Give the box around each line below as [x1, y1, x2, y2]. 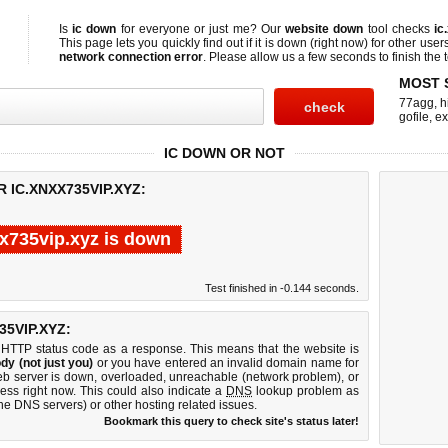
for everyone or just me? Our [116, 22, 286, 36]
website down [285, 22, 364, 36]
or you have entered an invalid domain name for [93, 356, 360, 370]
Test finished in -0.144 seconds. [205, 282, 359, 294]
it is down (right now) [255, 36, 369, 50]
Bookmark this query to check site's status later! [104, 415, 359, 427]
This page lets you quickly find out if [59, 36, 256, 50]
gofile [399, 110, 429, 124]
